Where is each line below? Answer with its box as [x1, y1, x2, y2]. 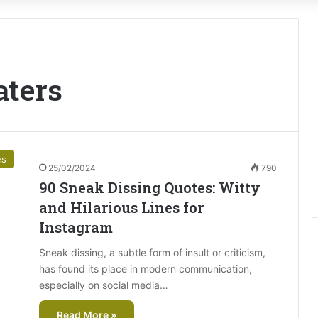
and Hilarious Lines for [39, 198, 204, 216]
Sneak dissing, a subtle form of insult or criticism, [39, 246, 265, 258]
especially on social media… [39, 279, 168, 291]
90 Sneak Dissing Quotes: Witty [39, 178, 261, 197]
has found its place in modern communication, [39, 263, 252, 275]
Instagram [39, 218, 113, 236]
